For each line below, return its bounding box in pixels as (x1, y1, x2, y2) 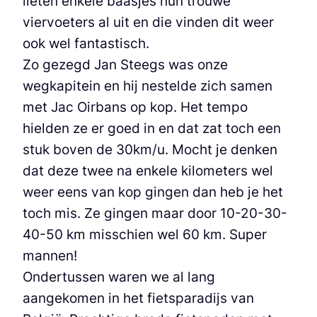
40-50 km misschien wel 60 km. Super (23, 225, 267, 243)
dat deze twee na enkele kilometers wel (23, 161, 273, 179)
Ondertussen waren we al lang (23, 267, 215, 285)
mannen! (23, 246, 77, 264)
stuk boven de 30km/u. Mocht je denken (23, 140, 277, 158)
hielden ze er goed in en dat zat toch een (23, 119, 281, 137)
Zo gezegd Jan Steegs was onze (23, 55, 228, 73)
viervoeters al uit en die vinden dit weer (23, 13, 274, 30)
